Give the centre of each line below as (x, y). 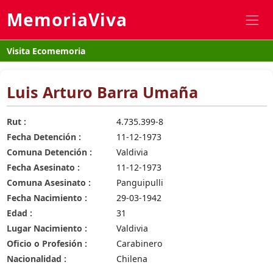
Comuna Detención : (49, 152)
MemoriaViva (67, 20)
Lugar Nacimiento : (47, 228)
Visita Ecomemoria (46, 51)
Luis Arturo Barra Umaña (102, 92)
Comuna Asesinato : (48, 182)
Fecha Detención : (44, 136)
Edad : (19, 213)
